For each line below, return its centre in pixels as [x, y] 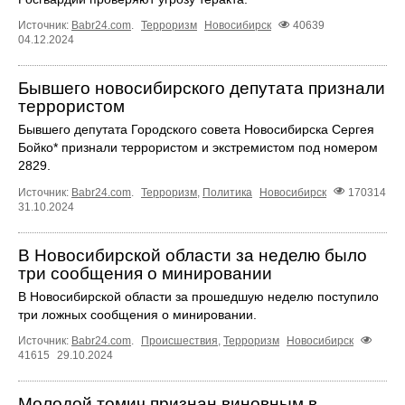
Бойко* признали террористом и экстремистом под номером [198, 148]
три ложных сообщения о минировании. [137, 314]
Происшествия [179, 340]
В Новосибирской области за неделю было [193, 255]
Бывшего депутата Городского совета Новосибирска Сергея [196, 130]
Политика [227, 192]
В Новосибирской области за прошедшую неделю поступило [198, 296]
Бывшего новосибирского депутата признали [202, 89]
